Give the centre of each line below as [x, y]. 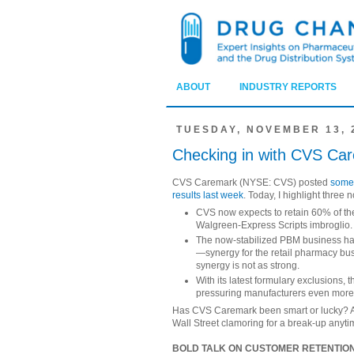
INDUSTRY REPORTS [288, 87]
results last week [208, 196]
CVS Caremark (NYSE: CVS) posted [251, 183]
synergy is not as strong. [248, 266]
